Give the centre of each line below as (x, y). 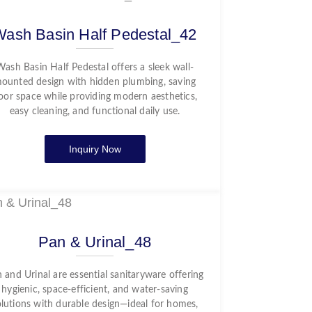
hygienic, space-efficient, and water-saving (95, 290)
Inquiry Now (95, 149)
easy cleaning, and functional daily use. (95, 111)
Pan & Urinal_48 (95, 242)
